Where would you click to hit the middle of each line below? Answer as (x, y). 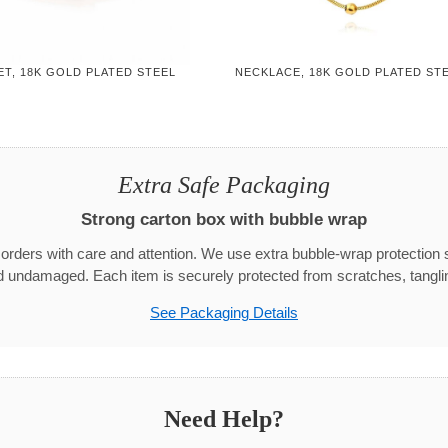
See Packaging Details (224, 313)
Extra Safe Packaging (224, 185)
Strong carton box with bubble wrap (224, 219)
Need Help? (224, 419)
